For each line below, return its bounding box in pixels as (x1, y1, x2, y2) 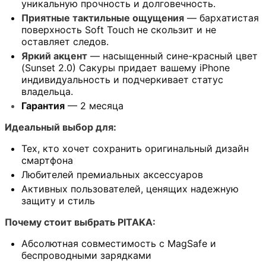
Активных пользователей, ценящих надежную (21, 183, 239, 195)
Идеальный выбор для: (5, 121, 116, 134)
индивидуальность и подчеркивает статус (21, 74, 223, 86)
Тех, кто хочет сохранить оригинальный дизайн (21, 142, 249, 155)
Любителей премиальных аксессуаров (21, 169, 203, 181)
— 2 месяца (65, 100, 123, 112)
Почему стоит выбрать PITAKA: (5, 216, 156, 229)
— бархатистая (184, 12, 259, 24)
